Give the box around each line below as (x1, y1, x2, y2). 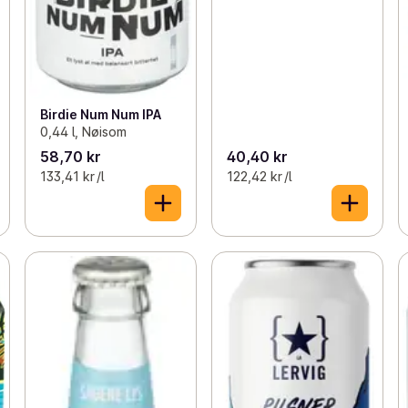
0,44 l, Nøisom (39, 123, 127, 139)
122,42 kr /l (226, 168, 291, 185)
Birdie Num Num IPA (39, 106, 161, 122)
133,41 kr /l (39, 168, 104, 185)
